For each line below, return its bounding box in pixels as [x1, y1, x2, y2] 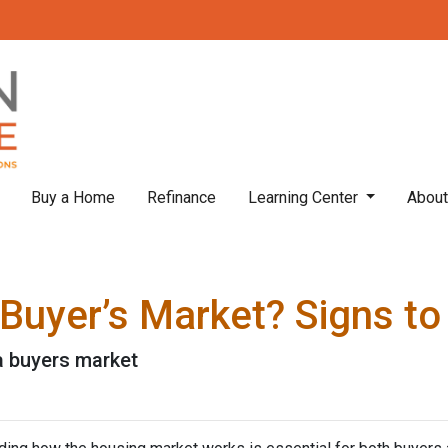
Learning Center [247, 188, 362, 207]
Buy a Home [30, 188, 115, 207]
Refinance [146, 188, 216, 207]
